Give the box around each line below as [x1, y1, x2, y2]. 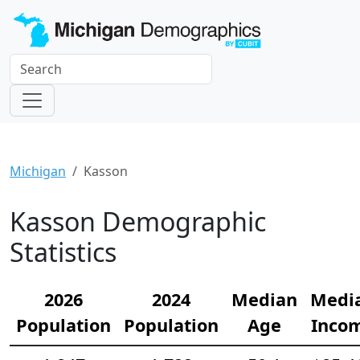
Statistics [10, 234, 117, 269]
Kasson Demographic [10, 203, 266, 239]
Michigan [10, 162, 66, 180]
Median [231, 287, 297, 311]
